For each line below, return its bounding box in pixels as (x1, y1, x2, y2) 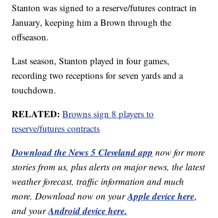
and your (12, 204, 49, 217)
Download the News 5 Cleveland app (12, 145, 153, 159)
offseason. (12, 31, 49, 43)
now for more (155, 146, 205, 159)
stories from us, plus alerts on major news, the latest (12, 161, 205, 173)
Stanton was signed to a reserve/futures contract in (12, 1, 197, 14)
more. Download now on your (12, 190, 128, 202)
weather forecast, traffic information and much (12, 175, 184, 188)
